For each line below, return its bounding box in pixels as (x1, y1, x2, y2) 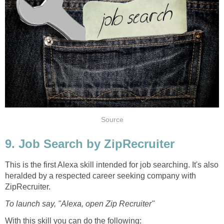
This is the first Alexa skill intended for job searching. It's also (5, 160, 218, 169)
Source (100, 115, 123, 123)
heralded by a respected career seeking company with (5, 171, 196, 180)
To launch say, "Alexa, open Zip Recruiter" (5, 199, 154, 208)
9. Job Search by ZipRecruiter (5, 136, 174, 150)
